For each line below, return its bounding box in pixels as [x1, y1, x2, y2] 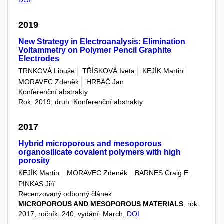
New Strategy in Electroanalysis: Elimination [18, 37, 185, 46]
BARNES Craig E [135, 169, 188, 177]
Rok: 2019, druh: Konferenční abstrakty [18, 97, 143, 106]
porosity [18, 156, 50, 165]
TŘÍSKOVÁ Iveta [82, 67, 135, 75]
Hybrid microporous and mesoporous [18, 139, 162, 148]
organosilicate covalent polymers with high [18, 148, 181, 157]
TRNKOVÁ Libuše [18, 67, 75, 75]
